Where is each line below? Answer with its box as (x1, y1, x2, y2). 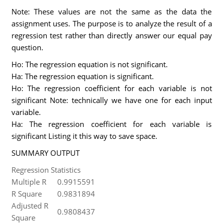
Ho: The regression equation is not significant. (11, 59, 168, 69)
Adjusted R (11, 201, 48, 211)
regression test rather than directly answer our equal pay (11, 30, 212, 40)
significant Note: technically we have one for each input (11, 95, 212, 105)
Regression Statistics (11, 165, 81, 175)
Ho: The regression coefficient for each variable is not (11, 83, 212, 93)
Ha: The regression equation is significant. (11, 71, 154, 81)
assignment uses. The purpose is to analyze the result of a (11, 18, 212, 28)
